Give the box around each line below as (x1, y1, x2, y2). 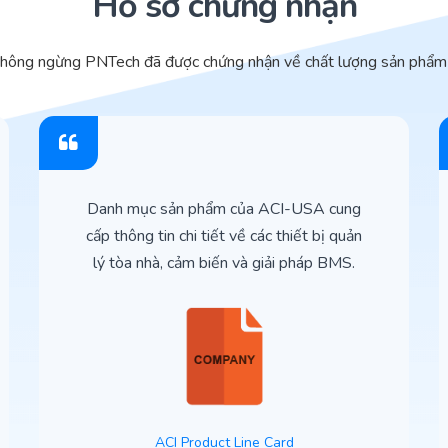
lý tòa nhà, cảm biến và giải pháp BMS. (93, 252, 355, 275)
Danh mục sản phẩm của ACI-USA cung (87, 198, 361, 221)
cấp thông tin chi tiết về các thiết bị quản (86, 225, 362, 248)
